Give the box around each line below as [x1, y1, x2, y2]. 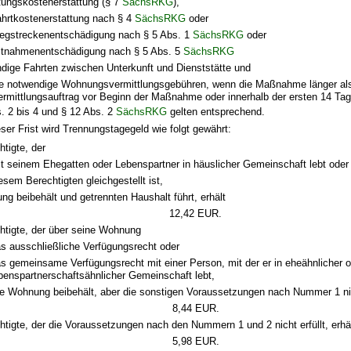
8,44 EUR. [172, 302, 219, 315]
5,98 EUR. [172, 335, 219, 348]
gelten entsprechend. [167, 105, 266, 118]
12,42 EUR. [169, 208, 223, 220]
